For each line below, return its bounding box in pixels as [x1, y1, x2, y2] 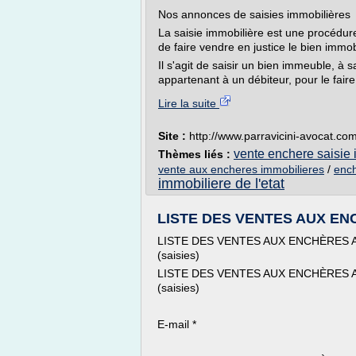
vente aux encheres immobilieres [158, 163, 324, 176]
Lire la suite [158, 97, 219, 110]
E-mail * [157, 318, 196, 331]
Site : [158, 130, 189, 142]
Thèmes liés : [158, 148, 234, 161]
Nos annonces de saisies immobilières [158, 8, 350, 21]
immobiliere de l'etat [158, 176, 284, 192]
